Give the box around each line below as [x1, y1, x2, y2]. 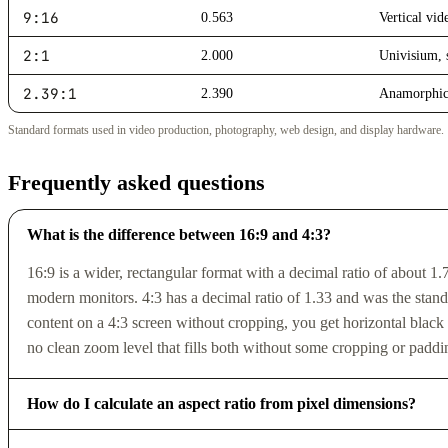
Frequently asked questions [8, 169, 265, 195]
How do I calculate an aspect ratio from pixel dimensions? [26, 394, 416, 412]
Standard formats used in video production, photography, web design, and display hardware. [8, 122, 444, 137]
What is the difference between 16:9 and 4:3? [26, 226, 331, 244]
